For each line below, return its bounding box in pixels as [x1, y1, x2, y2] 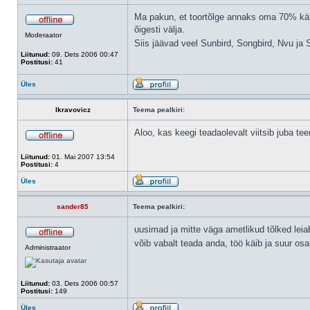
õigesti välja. [134, 24, 185, 35]
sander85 [57, 203, 89, 210]
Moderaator [25, 31, 62, 39]
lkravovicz [55, 106, 91, 113]
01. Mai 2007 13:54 [50, 153, 115, 161]
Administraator [25, 244, 71, 251]
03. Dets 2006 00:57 [50, 280, 118, 287]
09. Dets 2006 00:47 [50, 51, 118, 58]
